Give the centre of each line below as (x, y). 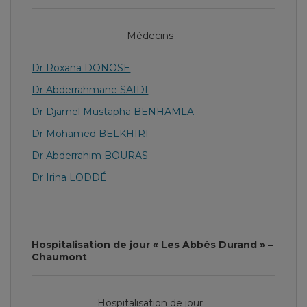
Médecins (150, 36)
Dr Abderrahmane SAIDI (90, 90)
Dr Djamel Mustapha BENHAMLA (113, 112)
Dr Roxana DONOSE (81, 68)
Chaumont (60, 257)
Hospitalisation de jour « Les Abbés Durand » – (152, 245)
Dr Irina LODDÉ (70, 177)
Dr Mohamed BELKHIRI (90, 134)
